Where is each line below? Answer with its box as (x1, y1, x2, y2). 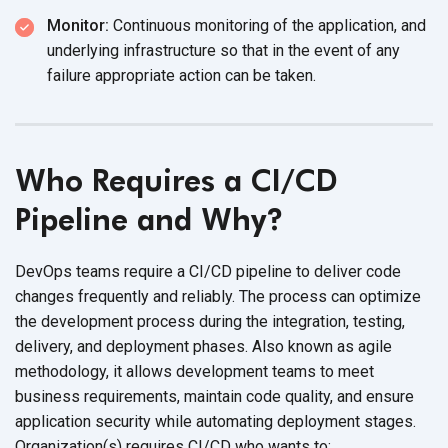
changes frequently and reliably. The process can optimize (15, 286, 421, 306)
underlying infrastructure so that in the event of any (47, 40, 400, 60)
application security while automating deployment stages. (15, 411, 416, 431)
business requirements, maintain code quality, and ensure (15, 386, 414, 406)
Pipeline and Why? (15, 200, 284, 237)
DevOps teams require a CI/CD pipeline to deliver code (15, 261, 401, 281)
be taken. (253, 65, 316, 85)
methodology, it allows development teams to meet (15, 361, 374, 381)
